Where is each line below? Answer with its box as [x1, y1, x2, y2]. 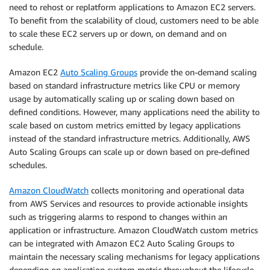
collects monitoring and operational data [89, 185, 244, 195]
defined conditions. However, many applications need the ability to [9, 107, 260, 117]
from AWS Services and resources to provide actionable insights [9, 198, 248, 209]
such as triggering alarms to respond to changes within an [9, 212, 227, 222]
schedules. [9, 160, 47, 170]
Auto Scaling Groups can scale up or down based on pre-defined [9, 146, 250, 157]
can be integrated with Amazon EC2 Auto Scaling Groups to [9, 238, 234, 248]
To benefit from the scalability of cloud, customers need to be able [9, 15, 259, 25]
